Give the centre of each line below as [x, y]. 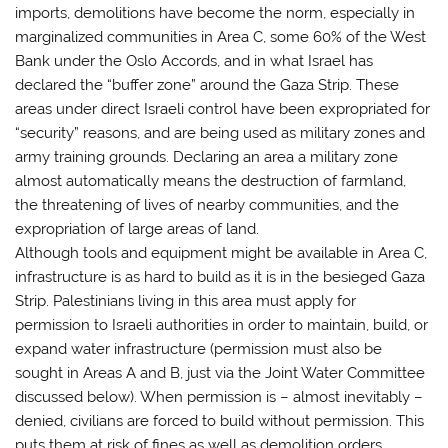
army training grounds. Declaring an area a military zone [207, 157]
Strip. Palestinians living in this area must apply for [186, 301]
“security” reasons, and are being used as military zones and [220, 133]
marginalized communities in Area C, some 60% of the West [221, 37]
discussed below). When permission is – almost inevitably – [219, 397]
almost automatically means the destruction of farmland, [211, 181]
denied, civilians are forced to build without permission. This [220, 421]
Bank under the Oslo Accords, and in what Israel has [194, 61]
